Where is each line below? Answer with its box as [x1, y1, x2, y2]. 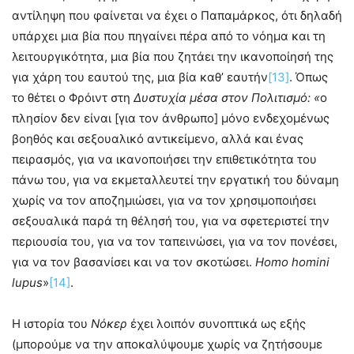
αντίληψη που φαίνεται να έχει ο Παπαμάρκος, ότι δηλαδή [12, 8, 342, 24]
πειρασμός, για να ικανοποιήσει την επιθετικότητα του [12, 152, 317, 168]
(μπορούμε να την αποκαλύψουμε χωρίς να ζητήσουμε [12, 337, 322, 352]
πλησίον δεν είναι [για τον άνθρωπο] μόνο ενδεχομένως [12, 111, 330, 126]
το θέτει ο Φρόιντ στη [12, 90, 134, 106]
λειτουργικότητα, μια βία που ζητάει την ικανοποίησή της [12, 49, 333, 65]
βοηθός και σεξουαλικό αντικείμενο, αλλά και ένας [12, 131, 303, 147]
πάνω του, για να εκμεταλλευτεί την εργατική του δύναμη [12, 172, 339, 188]
